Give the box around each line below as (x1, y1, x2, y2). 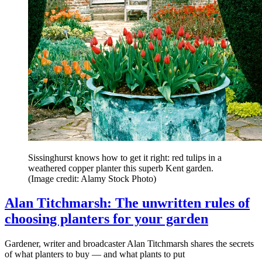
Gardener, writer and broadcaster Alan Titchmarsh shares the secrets (5, 239, 254, 249)
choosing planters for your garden (5, 211, 208, 227)
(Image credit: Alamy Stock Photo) (28, 173, 156, 184)
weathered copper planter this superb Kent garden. (28, 163, 213, 173)
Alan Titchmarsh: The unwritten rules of (5, 195, 250, 211)
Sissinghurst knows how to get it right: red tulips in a (28, 152, 222, 163)
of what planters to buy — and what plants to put (5, 249, 185, 260)
